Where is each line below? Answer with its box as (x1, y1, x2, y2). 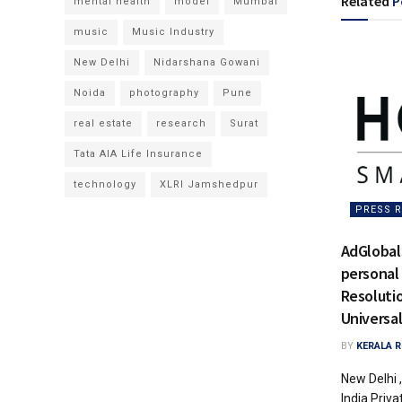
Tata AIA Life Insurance (74, 148, 203, 160)
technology (74, 179, 136, 190)
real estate (74, 118, 133, 129)
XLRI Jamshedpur (160, 179, 258, 190)
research (156, 118, 206, 129)
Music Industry (132, 26, 214, 38)
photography (129, 87, 199, 99)
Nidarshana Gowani (153, 57, 260, 68)
